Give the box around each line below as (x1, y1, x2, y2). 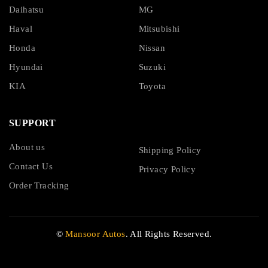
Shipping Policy (138, 145, 202, 156)
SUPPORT (9, 118, 56, 129)
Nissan (138, 43, 165, 53)
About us (9, 142, 45, 153)
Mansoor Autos (65, 229, 126, 239)
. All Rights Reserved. (125, 229, 212, 239)
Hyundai (9, 62, 43, 72)
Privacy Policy (138, 165, 196, 175)
